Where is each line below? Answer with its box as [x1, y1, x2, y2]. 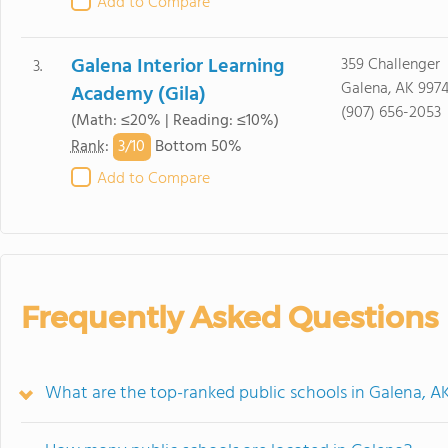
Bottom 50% [150, 134, 242, 161]
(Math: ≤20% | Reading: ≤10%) [70, 108, 279, 134]
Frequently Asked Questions [21, 299, 438, 336]
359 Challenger [340, 52, 440, 78]
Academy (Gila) [70, 79, 206, 111]
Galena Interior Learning [70, 51, 284, 83]
